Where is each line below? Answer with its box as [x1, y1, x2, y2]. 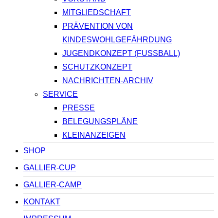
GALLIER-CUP [23, 163, 76, 172]
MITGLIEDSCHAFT [62, 8, 131, 17]
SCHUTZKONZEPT [62, 63, 132, 72]
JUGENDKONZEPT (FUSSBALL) [62, 49, 178, 58]
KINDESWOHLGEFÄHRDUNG [62, 36, 172, 44]
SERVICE [43, 90, 78, 99]
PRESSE [62, 104, 95, 112]
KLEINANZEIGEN [62, 131, 126, 140]
